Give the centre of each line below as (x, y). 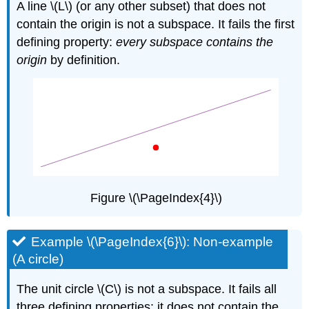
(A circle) (38, 259)
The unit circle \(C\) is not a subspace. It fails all (147, 289)
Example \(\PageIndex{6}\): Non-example (152, 242)
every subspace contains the (195, 42)
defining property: (67, 42)
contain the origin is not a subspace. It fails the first (156, 24)
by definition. (84, 60)
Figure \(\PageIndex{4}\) (156, 198)
